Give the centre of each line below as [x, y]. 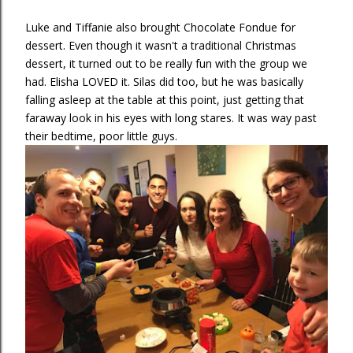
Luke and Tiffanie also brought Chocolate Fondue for [160, 27]
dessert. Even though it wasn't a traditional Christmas [161, 45]
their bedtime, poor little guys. [101, 136]
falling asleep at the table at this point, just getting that [165, 100]
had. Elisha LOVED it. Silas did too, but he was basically [164, 82]
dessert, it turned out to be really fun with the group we [166, 63]
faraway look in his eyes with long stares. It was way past [171, 118]
